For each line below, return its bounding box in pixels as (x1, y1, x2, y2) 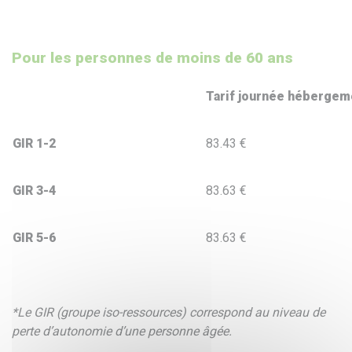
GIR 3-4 (13, 183, 56, 199)
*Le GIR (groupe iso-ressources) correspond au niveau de (12, 305, 325, 321)
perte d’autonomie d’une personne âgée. (12, 324, 232, 339)
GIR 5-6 (13, 230, 56, 246)
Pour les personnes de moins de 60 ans (12, 49, 293, 68)
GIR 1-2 (13, 136, 56, 152)
